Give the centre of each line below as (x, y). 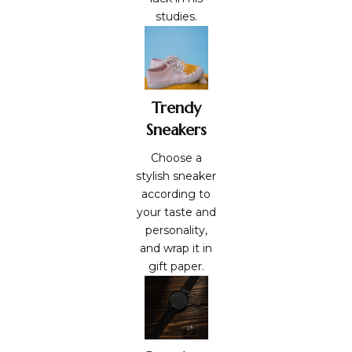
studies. (176, 16)
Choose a (176, 158)
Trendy (176, 108)
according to (176, 194)
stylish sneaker (176, 176)
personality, (176, 230)
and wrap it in (176, 248)
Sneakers (176, 130)
